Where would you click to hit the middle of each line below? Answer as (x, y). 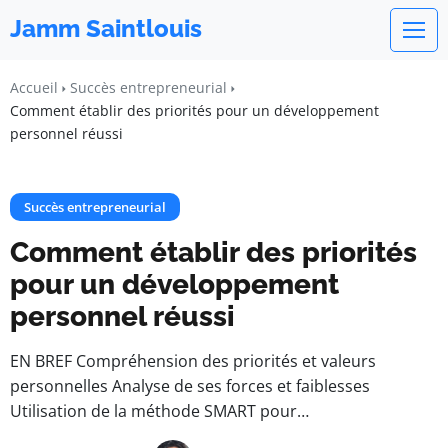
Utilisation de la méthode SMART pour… (159, 411)
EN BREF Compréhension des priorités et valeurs (193, 361)
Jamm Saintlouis (106, 28)
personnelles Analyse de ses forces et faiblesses (190, 386)
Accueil (34, 87)
